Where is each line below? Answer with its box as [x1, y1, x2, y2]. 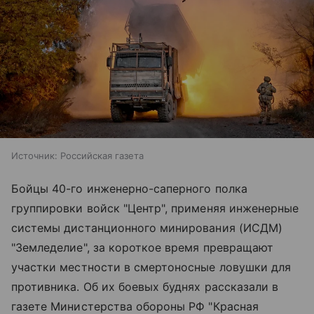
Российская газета [60, 149, 144, 161]
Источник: [11, 149, 57, 161]
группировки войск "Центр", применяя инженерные [11, 200, 299, 215]
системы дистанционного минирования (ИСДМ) [11, 220, 282, 235]
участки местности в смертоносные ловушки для [11, 259, 292, 274]
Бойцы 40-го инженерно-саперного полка [11, 181, 247, 196]
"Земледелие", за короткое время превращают [11, 240, 274, 254]
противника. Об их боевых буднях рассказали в [11, 279, 279, 294]
